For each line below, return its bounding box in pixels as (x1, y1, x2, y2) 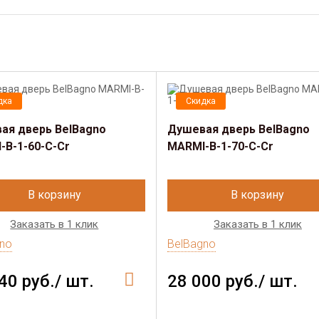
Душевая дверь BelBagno (167, 122, 310, 136)
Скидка (185, 96, 216, 106)
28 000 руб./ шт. (167, 271, 298, 291)
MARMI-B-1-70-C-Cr (167, 140, 273, 153)
